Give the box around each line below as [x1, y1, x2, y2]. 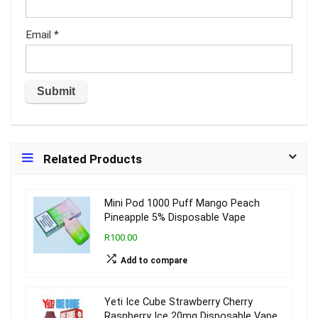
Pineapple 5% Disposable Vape [104, 211, 246, 224]
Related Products [43, 151, 142, 166]
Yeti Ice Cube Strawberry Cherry [104, 295, 253, 308]
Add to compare [121, 255, 187, 265]
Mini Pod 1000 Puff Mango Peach [104, 197, 260, 209]
